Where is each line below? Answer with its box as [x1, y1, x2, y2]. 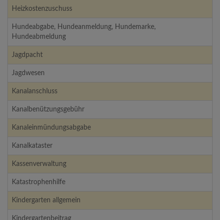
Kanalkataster [12, 142, 53, 150]
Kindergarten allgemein [12, 197, 81, 204]
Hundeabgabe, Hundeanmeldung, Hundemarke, [12, 24, 156, 31]
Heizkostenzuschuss [12, 5, 72, 13]
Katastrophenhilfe [12, 179, 65, 186]
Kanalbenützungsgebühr [12, 106, 84, 113]
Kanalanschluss [12, 88, 57, 95]
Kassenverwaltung [12, 161, 66, 168]
